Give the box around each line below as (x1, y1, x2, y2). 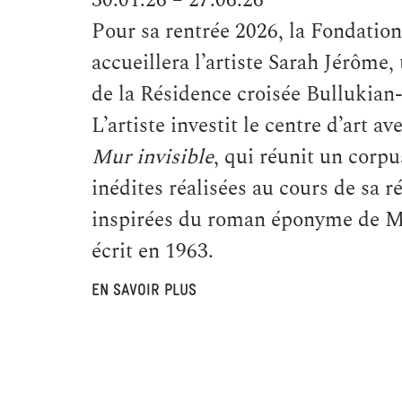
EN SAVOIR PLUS (92, 283, 197, 300)
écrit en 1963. (92, 236, 214, 268)
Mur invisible (92, 142, 214, 174)
